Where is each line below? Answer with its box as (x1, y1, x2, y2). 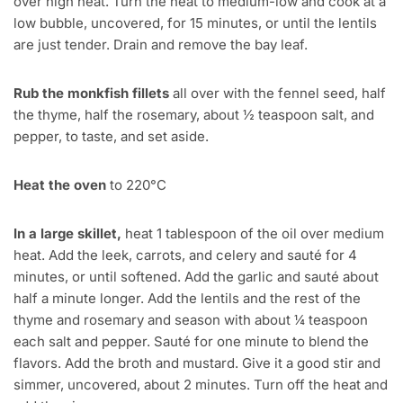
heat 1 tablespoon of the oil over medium (121, 225, 384, 243)
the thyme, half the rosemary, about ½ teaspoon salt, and (13, 106, 374, 124)
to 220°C (106, 176, 166, 194)
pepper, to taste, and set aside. (13, 128, 209, 146)
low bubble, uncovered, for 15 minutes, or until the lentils (13, 14, 377, 32)
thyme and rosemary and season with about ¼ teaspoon (13, 311, 368, 329)
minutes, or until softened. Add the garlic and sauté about (13, 268, 379, 286)
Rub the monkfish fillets (13, 85, 169, 103)
